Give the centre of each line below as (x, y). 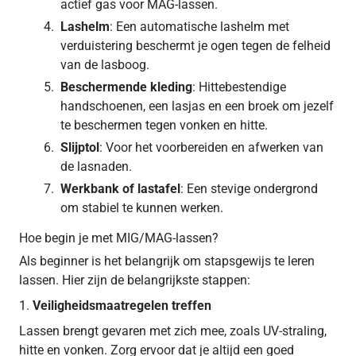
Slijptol (80, 147)
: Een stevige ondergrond (249, 188)
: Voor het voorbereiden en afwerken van (211, 147)
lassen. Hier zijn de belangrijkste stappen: (135, 280)
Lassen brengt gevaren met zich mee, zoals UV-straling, (173, 331)
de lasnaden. (96, 166)
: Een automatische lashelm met (199, 26)
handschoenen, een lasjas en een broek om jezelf (197, 106)
